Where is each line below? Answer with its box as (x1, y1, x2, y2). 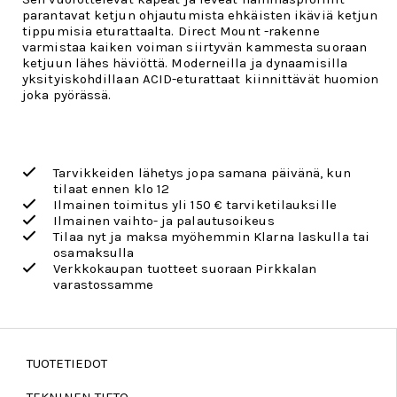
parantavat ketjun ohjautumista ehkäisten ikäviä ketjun (22, 7, 378, 23)
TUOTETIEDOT (27, 355, 108, 371)
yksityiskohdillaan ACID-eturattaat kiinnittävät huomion (22, 71, 379, 87)
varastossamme (53, 276, 154, 292)
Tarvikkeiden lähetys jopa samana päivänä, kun (53, 165, 351, 181)
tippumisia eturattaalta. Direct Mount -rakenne (22, 23, 320, 39)
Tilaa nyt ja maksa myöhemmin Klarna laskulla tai (53, 229, 370, 245)
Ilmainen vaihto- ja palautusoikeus (53, 213, 275, 229)
